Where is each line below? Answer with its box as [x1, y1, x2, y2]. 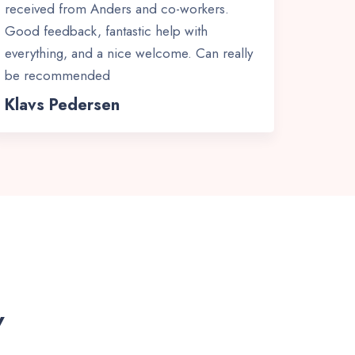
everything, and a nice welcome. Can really [5, 44, 253, 63]
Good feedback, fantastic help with [5, 21, 208, 40]
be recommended [5, 66, 110, 85]
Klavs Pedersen [5, 94, 120, 116]
